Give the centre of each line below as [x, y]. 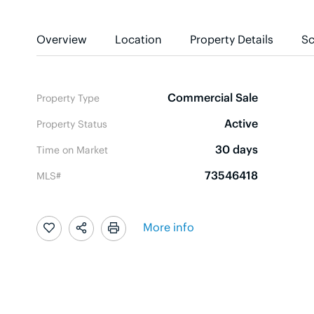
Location [138, 39]
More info [169, 227]
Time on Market [72, 149]
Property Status [72, 123]
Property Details [232, 39]
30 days [237, 149]
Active [241, 123]
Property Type [68, 97]
